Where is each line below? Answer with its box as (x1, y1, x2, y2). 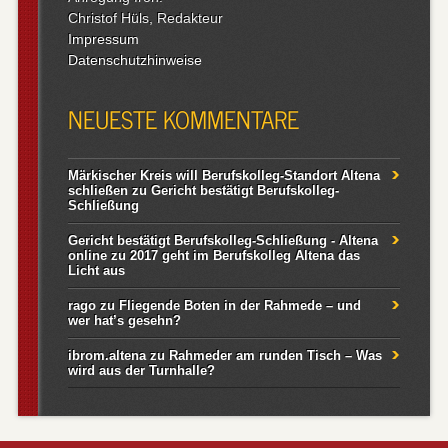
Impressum (67, 30, 139, 47)
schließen (67, 182, 128, 198)
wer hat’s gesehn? (67, 312, 181, 328)
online (67, 247, 107, 263)
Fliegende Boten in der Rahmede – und (118, 297, 361, 313)
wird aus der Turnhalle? (67, 362, 215, 378)
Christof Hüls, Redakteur (67, 9, 223, 26)
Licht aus (67, 262, 125, 278)
